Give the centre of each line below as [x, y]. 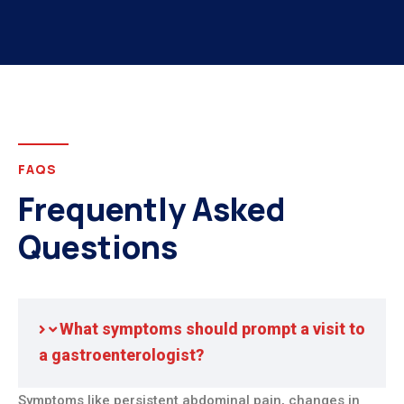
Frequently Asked [151, 210]
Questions [98, 248]
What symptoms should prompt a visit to [212, 329]
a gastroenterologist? [121, 355]
